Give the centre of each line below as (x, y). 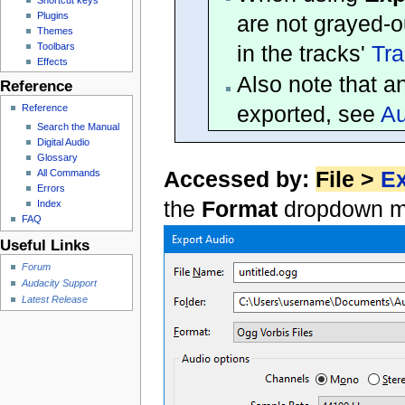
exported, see (308, 113)
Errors (51, 188)
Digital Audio (63, 142)
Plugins (52, 15)
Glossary (57, 158)
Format (240, 209)
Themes (55, 30)
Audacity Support (60, 283)
